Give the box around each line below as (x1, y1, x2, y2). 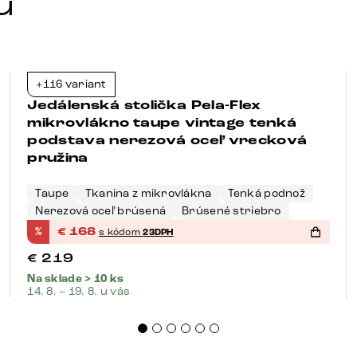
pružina (27, 150, 88, 167)
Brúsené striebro (182, 204, 281, 218)
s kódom (99, 226, 143, 238)
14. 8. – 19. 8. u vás (27, 284, 131, 299)
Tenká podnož (227, 186, 305, 201)
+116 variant (36, 77, 107, 92)
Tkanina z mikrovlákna (84, 186, 212, 201)
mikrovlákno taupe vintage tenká (27, 115, 297, 132)
